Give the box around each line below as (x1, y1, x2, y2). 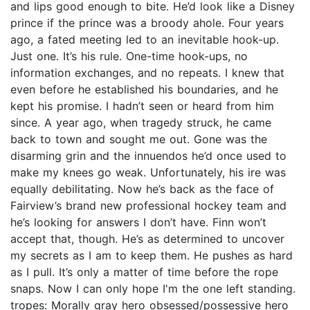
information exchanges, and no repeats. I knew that (10, 66, 284, 80)
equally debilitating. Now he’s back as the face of (10, 182, 274, 197)
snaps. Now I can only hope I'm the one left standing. (10, 282, 295, 296)
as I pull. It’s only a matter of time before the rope (10, 265, 278, 280)
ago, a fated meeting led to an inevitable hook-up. (10, 33, 279, 47)
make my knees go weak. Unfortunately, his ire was (10, 165, 286, 180)
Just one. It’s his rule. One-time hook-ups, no (10, 49, 248, 64)
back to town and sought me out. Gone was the (10, 132, 267, 147)
